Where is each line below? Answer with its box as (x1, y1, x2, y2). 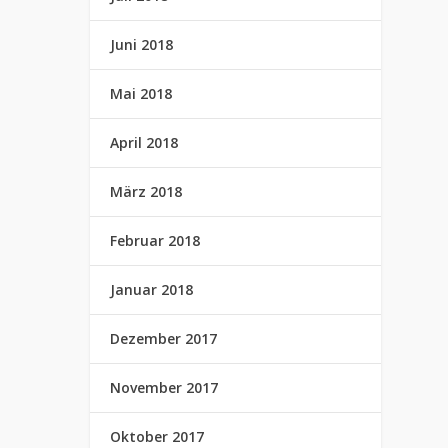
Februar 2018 (110, 231, 201, 250)
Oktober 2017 (110, 427, 205, 446)
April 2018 (110, 133, 179, 152)
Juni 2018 (110, 35, 174, 54)
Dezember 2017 (110, 329, 218, 348)
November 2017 (110, 378, 219, 397)
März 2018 (110, 182, 183, 201)
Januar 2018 (110, 280, 194, 299)
